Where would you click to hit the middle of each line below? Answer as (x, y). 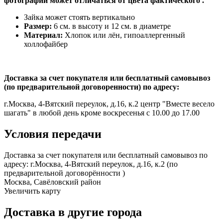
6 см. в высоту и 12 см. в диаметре (111, 26)
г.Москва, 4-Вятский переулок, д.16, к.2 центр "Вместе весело (109, 104)
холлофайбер (46, 44)
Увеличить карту (32, 191)
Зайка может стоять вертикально (79, 17)
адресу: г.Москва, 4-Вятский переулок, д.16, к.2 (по (91, 164)
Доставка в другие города (73, 212)
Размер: (38, 26)
